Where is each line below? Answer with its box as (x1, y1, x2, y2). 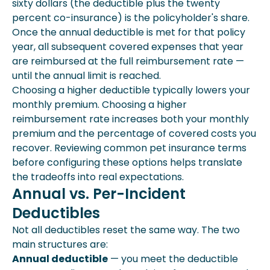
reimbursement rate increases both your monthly (12, 112, 249, 126)
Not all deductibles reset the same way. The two (12, 223, 240, 237)
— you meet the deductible (108, 252, 238, 266)
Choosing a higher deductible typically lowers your (12, 83, 250, 97)
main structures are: (12, 237, 108, 251)
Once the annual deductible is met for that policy (12, 25, 245, 39)
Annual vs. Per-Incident (12, 184, 186, 204)
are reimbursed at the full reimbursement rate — (12, 54, 244, 68)
